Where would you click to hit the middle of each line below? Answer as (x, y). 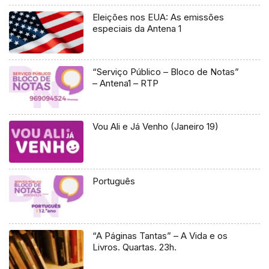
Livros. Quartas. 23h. (135, 247)
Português (114, 181)
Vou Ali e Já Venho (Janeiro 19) (156, 126)
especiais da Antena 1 (137, 28)
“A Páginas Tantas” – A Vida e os (160, 235)
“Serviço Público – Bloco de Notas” (166, 71)
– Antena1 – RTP (126, 83)
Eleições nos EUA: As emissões (159, 17)
